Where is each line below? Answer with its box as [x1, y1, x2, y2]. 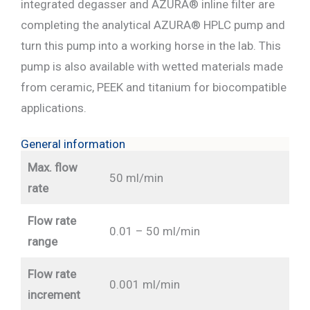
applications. [21, 101, 86, 116]
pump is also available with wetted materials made [21, 60, 283, 74]
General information [21, 137, 125, 152]
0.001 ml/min [109, 277, 180, 292]
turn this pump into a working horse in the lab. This [21, 39, 281, 53]
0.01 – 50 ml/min [109, 224, 200, 239]
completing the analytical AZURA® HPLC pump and [21, 18, 285, 33]
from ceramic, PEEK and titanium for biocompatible [21, 80, 286, 95]
